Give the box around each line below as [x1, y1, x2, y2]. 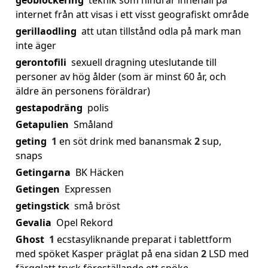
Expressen [65, 182, 111, 196]
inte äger [16, 39, 56, 52]
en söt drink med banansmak [59, 135, 192, 148]
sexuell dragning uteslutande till [71, 56, 217, 69]
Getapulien [16, 118, 69, 131]
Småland [74, 118, 113, 131]
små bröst [74, 199, 120, 212]
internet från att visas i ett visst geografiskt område [16, 8, 249, 21]
